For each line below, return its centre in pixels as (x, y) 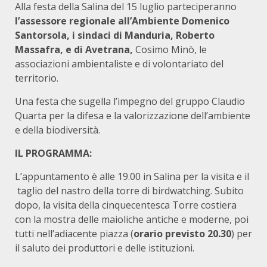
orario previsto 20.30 (182, 234)
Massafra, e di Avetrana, (74, 49)
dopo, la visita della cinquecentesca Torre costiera (126, 205)
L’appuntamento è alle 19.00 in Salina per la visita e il (132, 176)
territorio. (37, 78)
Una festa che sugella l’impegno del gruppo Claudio (130, 101)
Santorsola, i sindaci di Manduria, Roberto (115, 35)
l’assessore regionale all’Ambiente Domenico (122, 21)
